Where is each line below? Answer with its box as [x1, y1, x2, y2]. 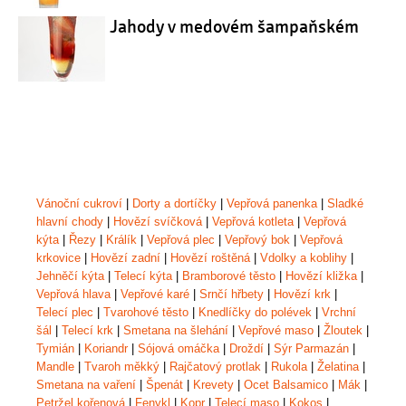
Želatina [317, 359, 359, 373]
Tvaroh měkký [84, 359, 159, 373]
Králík [106, 232, 137, 246]
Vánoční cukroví [36, 196, 122, 210]
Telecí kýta [114, 268, 172, 283]
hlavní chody [36, 214, 103, 228]
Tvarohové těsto [103, 304, 188, 319]
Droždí [229, 341, 264, 355]
